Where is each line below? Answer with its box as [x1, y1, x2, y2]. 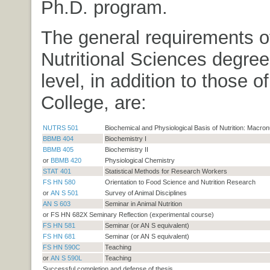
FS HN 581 [42, 221, 75, 229]
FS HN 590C [42, 243, 80, 251]
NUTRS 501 [42, 124, 78, 131]
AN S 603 [42, 199, 71, 207]
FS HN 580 [42, 178, 75, 186]
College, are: [40, 92, 146, 113]
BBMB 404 [42, 134, 74, 142]
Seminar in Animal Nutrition [104, 199, 182, 207]
